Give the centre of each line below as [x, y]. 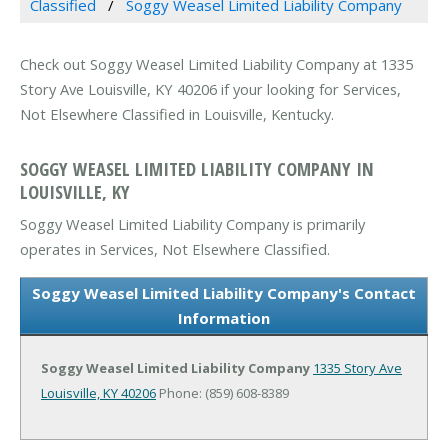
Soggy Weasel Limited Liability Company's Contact [224, 292]
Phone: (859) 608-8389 [222, 392]
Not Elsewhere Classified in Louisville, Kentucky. [177, 114]
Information [224, 317]
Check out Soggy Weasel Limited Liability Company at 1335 [216, 64]
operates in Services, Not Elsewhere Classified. [175, 248]
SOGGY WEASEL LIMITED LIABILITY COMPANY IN [197, 168]
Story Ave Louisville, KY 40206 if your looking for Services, [210, 89]
